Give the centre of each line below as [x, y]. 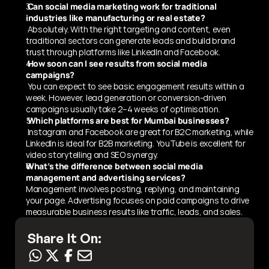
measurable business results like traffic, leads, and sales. [134, 211]
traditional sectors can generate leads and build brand [131, 40]
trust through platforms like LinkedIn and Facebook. [123, 52]
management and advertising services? [106, 177]
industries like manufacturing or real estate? [116, 17]
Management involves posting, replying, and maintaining [133, 189]
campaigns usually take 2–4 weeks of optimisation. [123, 109]
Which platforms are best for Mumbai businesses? [128, 120]
